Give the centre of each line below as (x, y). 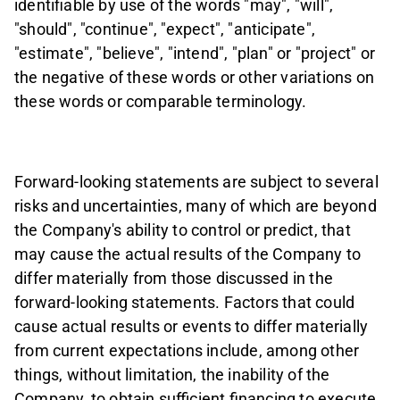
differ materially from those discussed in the (174, 279)
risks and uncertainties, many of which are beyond (196, 206)
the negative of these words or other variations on (195, 77)
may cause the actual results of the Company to (188, 254)
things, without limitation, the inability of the (172, 375)
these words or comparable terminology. (161, 101)
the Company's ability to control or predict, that (183, 230)
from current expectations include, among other (187, 351)
